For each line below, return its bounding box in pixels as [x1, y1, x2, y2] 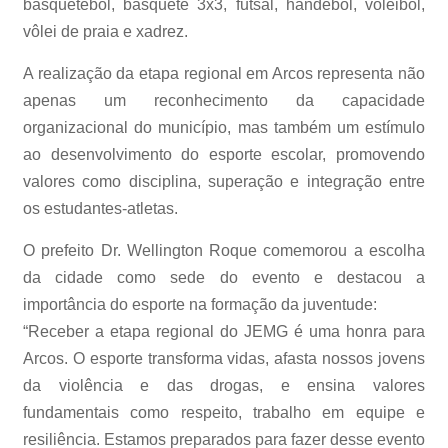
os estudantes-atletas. [23, 199, 178, 217]
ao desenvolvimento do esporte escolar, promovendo [23, 145, 425, 163]
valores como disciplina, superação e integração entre [23, 172, 425, 190]
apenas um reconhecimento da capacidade [23, 91, 425, 109]
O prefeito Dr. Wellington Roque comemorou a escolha [23, 241, 425, 259]
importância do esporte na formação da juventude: [23, 295, 377, 313]
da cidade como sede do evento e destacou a [23, 268, 425, 286]
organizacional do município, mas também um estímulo [23, 118, 425, 136]
